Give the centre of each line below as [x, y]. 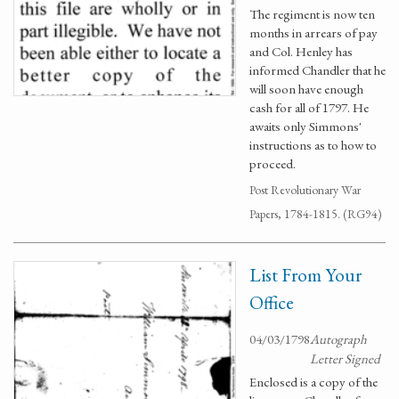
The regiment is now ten [312, 14]
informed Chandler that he [318, 70]
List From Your [305, 275]
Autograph [338, 339]
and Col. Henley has [301, 51]
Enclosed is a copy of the [313, 382]
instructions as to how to [313, 145]
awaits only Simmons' [305, 126]
